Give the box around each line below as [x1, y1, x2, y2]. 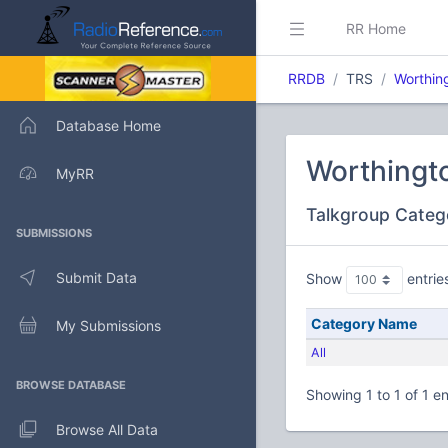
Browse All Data [56, 420, 158, 438]
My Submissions [56, 316, 161, 334]
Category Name [310, 315, 417, 333]
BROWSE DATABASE [16, 378, 126, 392]
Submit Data [56, 268, 137, 286]
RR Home [346, 19, 406, 37]
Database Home [56, 116, 161, 134]
